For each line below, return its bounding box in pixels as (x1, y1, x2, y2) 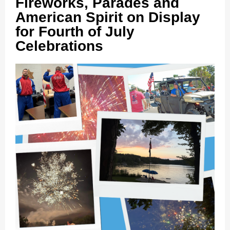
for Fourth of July (15, 24, 135, 40)
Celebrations (15, 38, 103, 54)
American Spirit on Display (15, 9, 200, 25)
